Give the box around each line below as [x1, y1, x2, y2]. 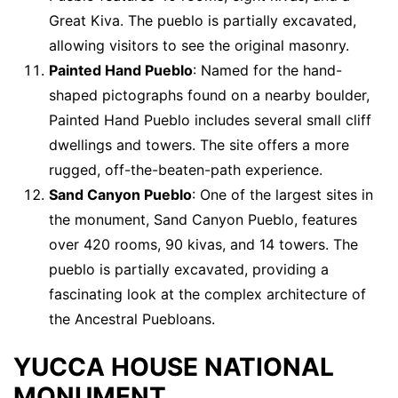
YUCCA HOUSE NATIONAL [13, 351, 334, 382]
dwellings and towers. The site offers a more [49, 136, 349, 155]
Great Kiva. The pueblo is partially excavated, [49, 12, 356, 30]
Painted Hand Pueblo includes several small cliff [49, 111, 371, 130]
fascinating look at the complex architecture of [49, 285, 366, 304]
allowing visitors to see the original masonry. [49, 36, 349, 55]
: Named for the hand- [193, 61, 342, 80]
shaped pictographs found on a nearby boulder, [49, 86, 370, 105]
